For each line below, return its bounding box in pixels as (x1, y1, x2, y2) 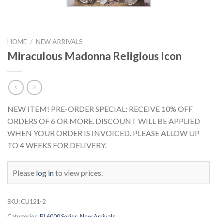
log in (36, 168, 54, 178)
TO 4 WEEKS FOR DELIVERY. (7, 140, 107, 150)
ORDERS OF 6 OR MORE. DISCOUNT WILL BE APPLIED (7, 116, 200, 126)
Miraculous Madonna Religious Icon (7, 49, 182, 62)
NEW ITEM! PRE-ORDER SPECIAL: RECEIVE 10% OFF (7, 104, 193, 114)
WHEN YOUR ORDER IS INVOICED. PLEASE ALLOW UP (7, 128, 200, 138)
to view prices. (54, 168, 103, 178)
